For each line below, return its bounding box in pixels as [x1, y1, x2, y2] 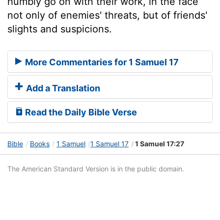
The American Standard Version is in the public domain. [7, 165, 184, 173]
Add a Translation [24, 83, 100, 94]
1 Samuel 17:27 [134, 139, 184, 148]
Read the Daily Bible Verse [23, 107, 137, 118]
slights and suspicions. [7, 23, 112, 35]
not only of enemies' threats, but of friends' [7, 9, 207, 21]
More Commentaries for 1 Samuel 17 [23, 57, 179, 68]
